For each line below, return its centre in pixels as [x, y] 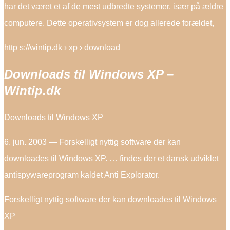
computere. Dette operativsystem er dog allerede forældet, [109, 23]
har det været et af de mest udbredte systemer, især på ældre [114, 7]
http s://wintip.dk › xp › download [62, 48]
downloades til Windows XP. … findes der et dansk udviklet [111, 158]
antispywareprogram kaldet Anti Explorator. [82, 175]
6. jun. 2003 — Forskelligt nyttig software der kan [92, 142]
